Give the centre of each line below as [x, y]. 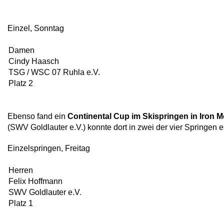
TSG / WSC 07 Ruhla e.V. [54, 72]
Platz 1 [21, 203]
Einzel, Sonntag [36, 28]
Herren [21, 170]
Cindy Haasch [34, 61]
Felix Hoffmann [35, 181]
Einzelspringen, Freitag [49, 148]
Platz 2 [21, 83]
